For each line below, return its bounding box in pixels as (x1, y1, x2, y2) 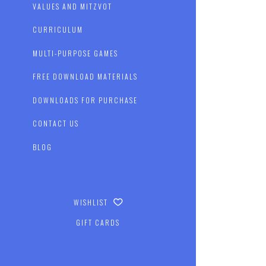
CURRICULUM (33, 24, 84, 35)
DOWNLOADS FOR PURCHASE (33, 94, 138, 105)
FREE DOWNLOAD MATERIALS (33, 71, 138, 82)
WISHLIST (73, 197, 110, 208)
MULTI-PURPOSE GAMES (33, 47, 119, 58)
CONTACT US (33, 118, 80, 129)
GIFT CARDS (75, 217, 120, 228)
